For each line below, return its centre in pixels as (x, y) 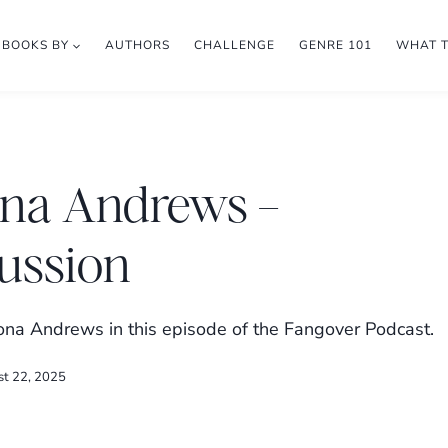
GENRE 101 (335, 45)
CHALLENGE (234, 45)
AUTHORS (137, 45)
